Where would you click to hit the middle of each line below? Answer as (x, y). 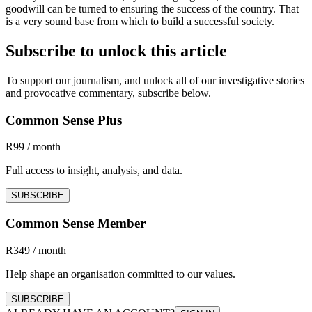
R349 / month (36, 250)
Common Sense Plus (64, 120)
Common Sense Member (76, 224)
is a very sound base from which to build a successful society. (140, 22)
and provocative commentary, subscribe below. (108, 93)
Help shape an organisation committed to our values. (120, 274)
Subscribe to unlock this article (116, 50)
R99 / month (33, 147)
